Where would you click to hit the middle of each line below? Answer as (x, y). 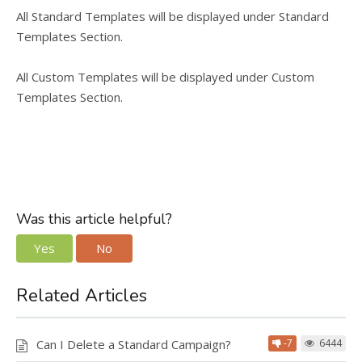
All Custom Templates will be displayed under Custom (165, 76)
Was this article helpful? (94, 219)
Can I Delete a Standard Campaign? (134, 345)
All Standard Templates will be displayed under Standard (173, 16)
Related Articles (82, 296)
